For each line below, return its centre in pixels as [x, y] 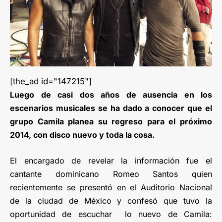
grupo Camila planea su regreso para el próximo [111, 121]
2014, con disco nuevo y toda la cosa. [82, 135]
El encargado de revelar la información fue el [111, 160]
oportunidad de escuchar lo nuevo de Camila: [111, 214]
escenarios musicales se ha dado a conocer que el [111, 108]
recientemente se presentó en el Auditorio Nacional [111, 187]
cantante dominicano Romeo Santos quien [111, 174]
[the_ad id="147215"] [51, 81]
